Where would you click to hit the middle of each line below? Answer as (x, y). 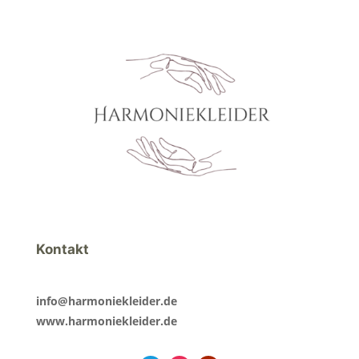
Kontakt (62, 250)
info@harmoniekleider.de (106, 301)
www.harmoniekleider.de (106, 321)
